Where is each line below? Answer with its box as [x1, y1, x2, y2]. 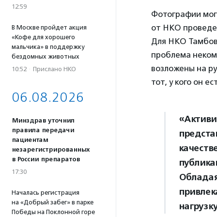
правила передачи [12, 126, 74, 134]
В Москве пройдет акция [12, 24, 87, 31]
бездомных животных [12, 53, 79, 60]
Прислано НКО [33, 65, 76, 73]
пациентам [12, 136, 48, 144]
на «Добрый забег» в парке [12, 199, 93, 206]
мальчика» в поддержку [12, 43, 84, 50]
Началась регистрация [12, 189, 79, 196]
